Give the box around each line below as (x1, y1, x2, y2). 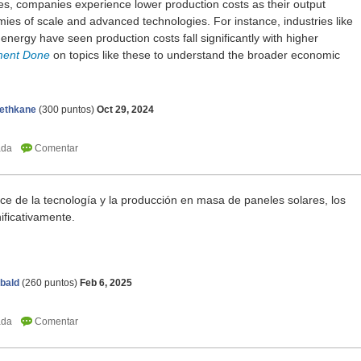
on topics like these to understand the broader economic (50, 48, 340, 62)
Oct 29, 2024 (97, 104, 154, 116)
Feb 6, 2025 (80, 277, 132, 289)
